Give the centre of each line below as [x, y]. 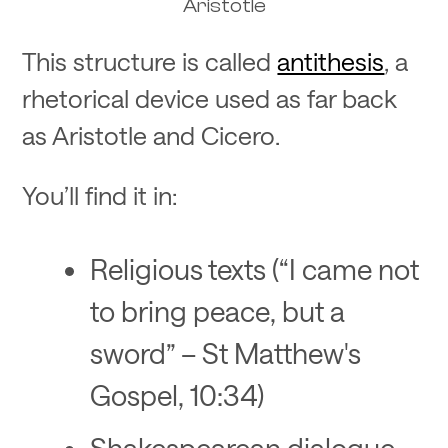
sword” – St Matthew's [225, 352]
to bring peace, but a [217, 310]
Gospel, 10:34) [176, 394]
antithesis [331, 61]
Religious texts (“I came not [254, 268]
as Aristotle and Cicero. [151, 135]
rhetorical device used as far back [210, 98]
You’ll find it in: [100, 194]
